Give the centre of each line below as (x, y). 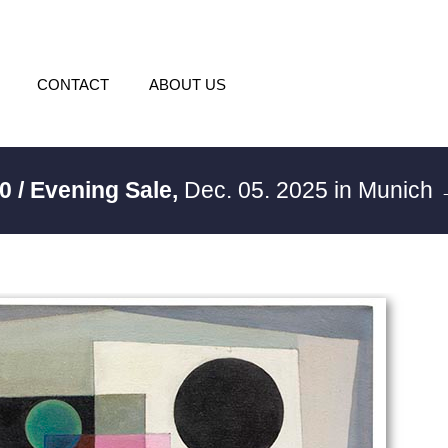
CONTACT (72, 84)
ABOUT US (187, 84)
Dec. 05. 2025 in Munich (309, 190)
